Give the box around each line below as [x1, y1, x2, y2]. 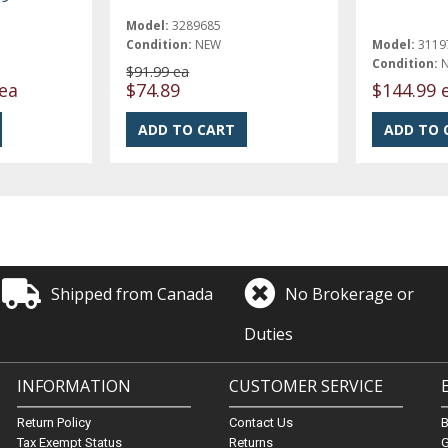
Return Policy [16, 415, 91, 430]
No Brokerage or [285, 282, 415, 305]
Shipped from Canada [51, 282, 214, 305]
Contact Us [228, 415, 293, 430]
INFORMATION [16, 375, 131, 397]
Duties [244, 322, 294, 345]
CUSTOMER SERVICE [228, 375, 383, 397]
